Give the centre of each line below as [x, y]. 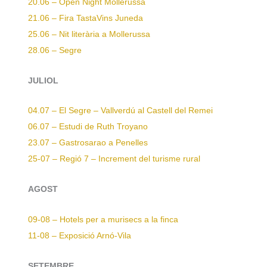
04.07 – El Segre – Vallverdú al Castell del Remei [120, 111]
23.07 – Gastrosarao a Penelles [88, 143]
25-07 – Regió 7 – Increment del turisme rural [114, 159]
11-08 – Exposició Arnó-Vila [80, 236]
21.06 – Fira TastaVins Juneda [86, 18]
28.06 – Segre [55, 50]
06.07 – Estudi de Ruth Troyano [88, 127]
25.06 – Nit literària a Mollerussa [89, 34]
